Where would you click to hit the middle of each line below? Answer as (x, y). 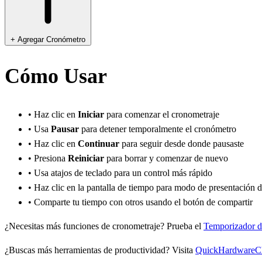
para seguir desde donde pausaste (182, 143)
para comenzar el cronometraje (162, 114)
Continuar (99, 143)
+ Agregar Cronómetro (48, 40)
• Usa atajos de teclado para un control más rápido (120, 173)
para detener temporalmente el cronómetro (158, 129)
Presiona (51, 158)
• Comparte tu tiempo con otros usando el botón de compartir (140, 202)
